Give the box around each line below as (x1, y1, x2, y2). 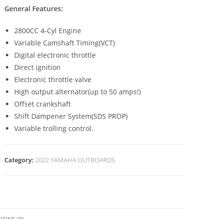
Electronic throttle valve (14, 75, 92, 84)
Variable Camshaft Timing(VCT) (14, 38, 115, 47)
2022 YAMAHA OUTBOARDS (35, 155, 115, 164)
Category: (4, 155, 36, 164)
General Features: (4, 4, 64, 13)
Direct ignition (14, 63, 61, 72)
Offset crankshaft (14, 99, 71, 109)
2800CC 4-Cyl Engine (14, 26, 82, 35)
